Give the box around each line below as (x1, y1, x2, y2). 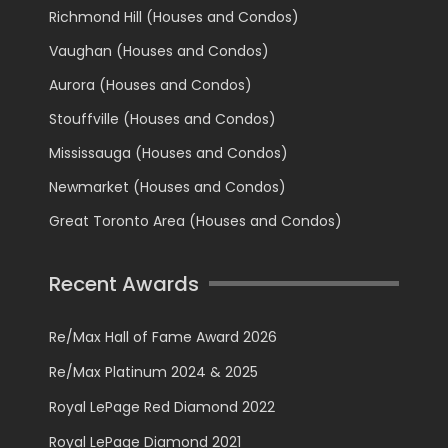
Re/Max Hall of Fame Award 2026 (49, 326, 277, 347)
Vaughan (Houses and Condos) (49, 40, 269, 61)
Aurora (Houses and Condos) (49, 74, 252, 95)
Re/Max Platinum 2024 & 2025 (49, 361, 258, 382)
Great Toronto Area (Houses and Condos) (49, 210, 342, 231)
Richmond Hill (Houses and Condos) (49, 6, 299, 27)
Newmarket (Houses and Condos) (49, 176, 286, 197)
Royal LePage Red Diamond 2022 (49, 396, 275, 417)
